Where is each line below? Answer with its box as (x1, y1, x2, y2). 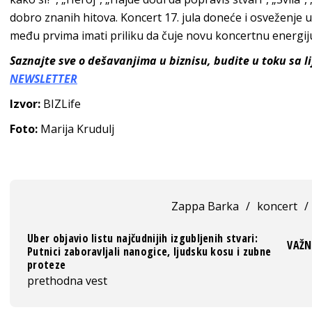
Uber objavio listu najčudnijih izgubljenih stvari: (27, 231, 258, 247)
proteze (27, 257, 66, 273)
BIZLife (40, 96, 81, 112)
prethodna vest (27, 273, 107, 289)
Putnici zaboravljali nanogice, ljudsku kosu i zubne (27, 244, 272, 260)
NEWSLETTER (10, 71, 77, 87)
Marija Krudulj (38, 121, 114, 137)
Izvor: (10, 96, 40, 112)
